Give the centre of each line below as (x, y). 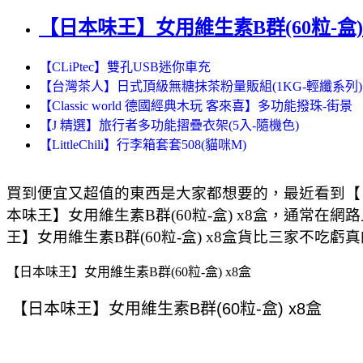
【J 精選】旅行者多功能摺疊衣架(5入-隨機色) (169, 125)
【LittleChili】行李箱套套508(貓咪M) (143, 144)
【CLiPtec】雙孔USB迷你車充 (125, 66)
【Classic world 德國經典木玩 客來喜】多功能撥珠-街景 (196, 105)
